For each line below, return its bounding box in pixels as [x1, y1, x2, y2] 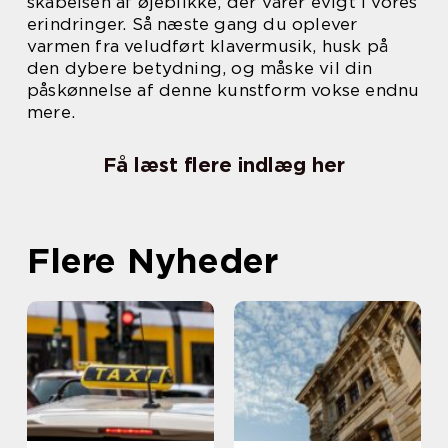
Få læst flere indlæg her [103, 153, 345, 178]
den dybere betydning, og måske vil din [27, 58, 373, 79]
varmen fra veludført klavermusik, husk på [27, 36, 389, 57]
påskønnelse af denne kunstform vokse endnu [27, 80, 420, 101]
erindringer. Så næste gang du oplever [27, 14, 358, 35]
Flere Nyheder [27, 239, 278, 282]
